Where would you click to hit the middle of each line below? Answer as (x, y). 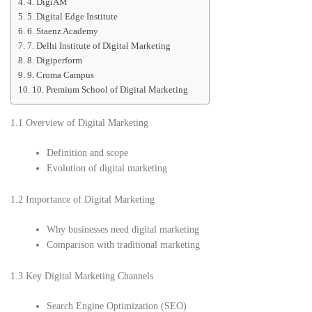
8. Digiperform (54, 61)
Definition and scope (88, 153)
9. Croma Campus (60, 76)
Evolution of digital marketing (107, 169)
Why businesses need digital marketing (123, 230)
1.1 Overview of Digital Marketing (79, 123)
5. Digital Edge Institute (72, 17)
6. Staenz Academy (62, 32)
